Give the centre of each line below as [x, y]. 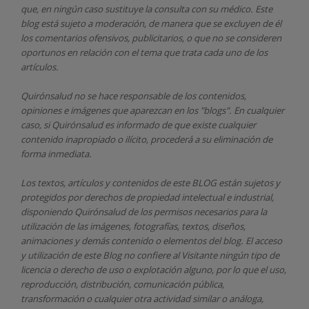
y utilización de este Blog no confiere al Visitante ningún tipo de [150, 255]
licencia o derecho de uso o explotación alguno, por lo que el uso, [153, 269]
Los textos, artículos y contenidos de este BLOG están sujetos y [150, 182]
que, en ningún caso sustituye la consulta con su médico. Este [147, 9]
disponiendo [48, 211]
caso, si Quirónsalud [63, 124]
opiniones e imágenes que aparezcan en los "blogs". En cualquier [152, 110]
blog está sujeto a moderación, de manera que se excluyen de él [151, 23]
